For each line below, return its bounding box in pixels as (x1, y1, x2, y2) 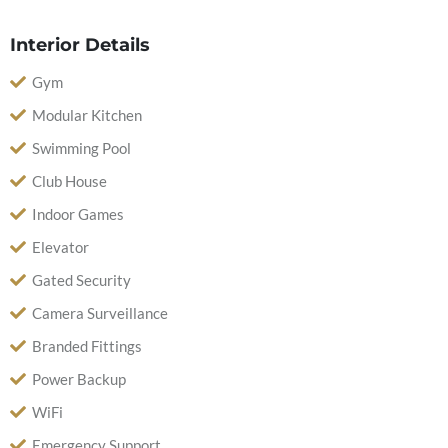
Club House (32, 172, 107, 190)
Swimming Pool (32, 139, 131, 157)
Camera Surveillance (32, 304, 168, 322)
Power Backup (32, 370, 126, 388)
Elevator (32, 238, 89, 256)
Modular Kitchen (32, 106, 142, 124)
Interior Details (10, 34, 150, 56)
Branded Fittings (32, 337, 142, 355)
